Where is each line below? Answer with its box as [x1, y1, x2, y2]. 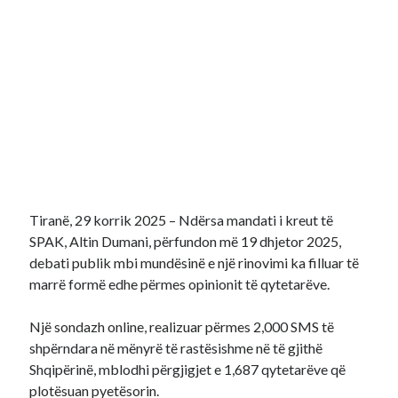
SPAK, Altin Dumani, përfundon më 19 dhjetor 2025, [29, 233, 342, 250]
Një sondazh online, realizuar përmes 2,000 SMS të [29, 318, 335, 335]
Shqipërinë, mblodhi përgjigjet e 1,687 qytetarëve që [29, 361, 346, 378]
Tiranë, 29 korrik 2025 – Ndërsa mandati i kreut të [29, 211, 334, 228]
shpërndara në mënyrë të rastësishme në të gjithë [29, 339, 323, 356]
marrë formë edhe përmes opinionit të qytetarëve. [29, 275, 330, 292]
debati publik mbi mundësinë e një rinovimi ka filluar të [29, 254, 360, 271]
